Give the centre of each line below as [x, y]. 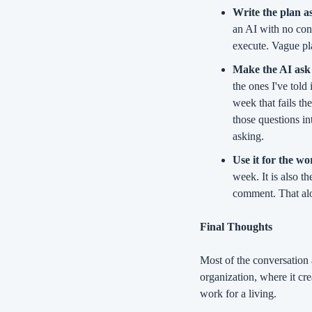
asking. [248, 136]
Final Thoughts [236, 227]
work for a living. [238, 294]
